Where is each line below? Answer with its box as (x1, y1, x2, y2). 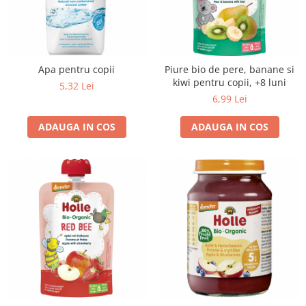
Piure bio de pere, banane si (165, 63, 294, 76)
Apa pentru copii (38, 63, 115, 76)
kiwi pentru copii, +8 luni (173, 76, 286, 89)
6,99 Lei (212, 92, 247, 105)
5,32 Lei (59, 79, 94, 92)
